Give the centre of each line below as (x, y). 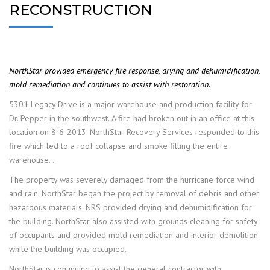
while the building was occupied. (68, 249)
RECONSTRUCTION (81, 10)
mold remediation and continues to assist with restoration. (110, 84)
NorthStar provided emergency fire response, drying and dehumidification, (134, 71)
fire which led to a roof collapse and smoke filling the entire (118, 146)
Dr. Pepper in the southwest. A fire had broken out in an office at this (132, 118)
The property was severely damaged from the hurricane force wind (132, 180)
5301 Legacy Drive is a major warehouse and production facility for (130, 104)
